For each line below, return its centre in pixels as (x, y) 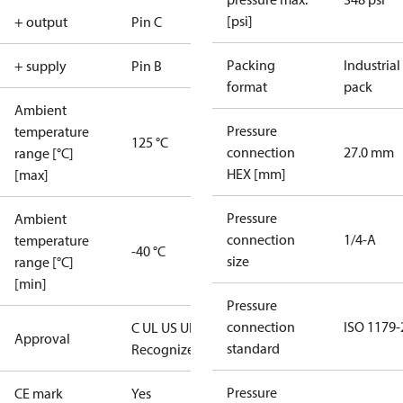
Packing (251, 65)
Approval (42, 338)
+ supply (40, 66)
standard (253, 348)
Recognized (167, 349)
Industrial (372, 65)
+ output (41, 22)
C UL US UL (164, 327)
